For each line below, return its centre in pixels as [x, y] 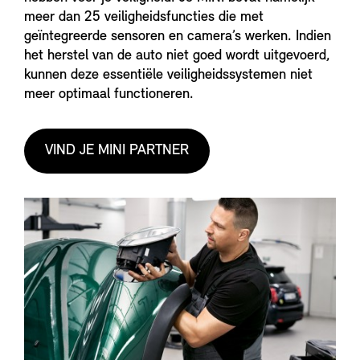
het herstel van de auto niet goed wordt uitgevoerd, [177, 56]
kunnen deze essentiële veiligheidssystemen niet [168, 76]
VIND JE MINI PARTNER [117, 151]
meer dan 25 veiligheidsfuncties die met [144, 18]
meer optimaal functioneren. [109, 95]
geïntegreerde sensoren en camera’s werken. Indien [178, 37]
